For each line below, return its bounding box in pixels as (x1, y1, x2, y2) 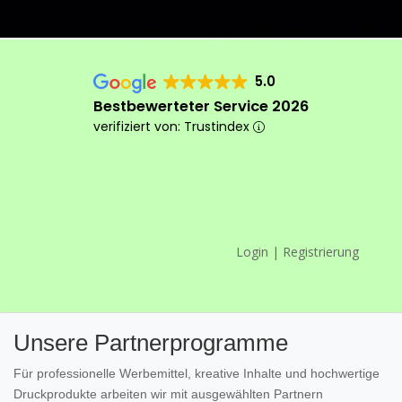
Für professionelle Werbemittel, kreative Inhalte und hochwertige (13, 366, 380, 380)
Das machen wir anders (45, 276, 245, 301)
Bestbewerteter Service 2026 (92, 96, 309, 117)
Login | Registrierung (236, 243, 360, 260)
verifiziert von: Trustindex (92, 118, 253, 135)
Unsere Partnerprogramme (13, 329, 288, 356)
